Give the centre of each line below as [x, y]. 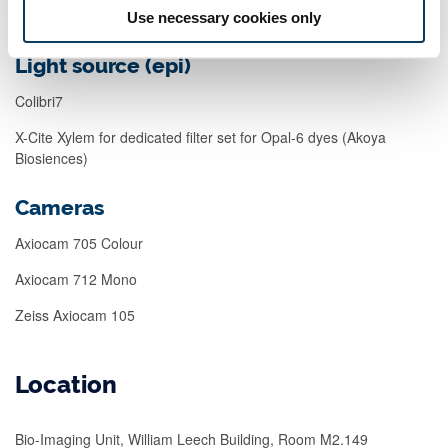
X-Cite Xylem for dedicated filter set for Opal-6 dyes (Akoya [200, 136]
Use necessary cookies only [224, 16]
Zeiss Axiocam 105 [75, 314]
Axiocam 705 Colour [79, 242]
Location [66, 384]
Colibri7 [39, 100]
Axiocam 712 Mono [76, 278]
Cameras [59, 207]
